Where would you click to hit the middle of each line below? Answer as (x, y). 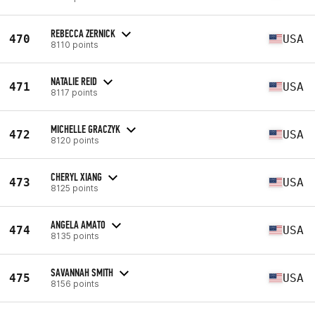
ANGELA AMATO (78, 224)
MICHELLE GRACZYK (85, 129)
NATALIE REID (74, 81)
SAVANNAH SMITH (82, 272)
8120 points (75, 140)
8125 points (75, 188)
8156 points (75, 283)
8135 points (75, 236)
